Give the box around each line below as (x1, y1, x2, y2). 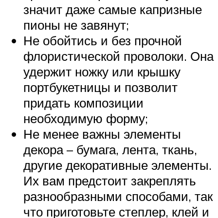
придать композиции (23, 94, 144, 110)
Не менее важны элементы (23, 126, 181, 142)
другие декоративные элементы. (23, 157, 212, 173)
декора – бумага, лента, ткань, (23, 141, 197, 157)
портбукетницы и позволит (23, 79, 178, 95)
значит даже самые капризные (23, 1, 202, 17)
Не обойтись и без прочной (23, 32, 182, 48)
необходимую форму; (23, 110, 148, 126)
